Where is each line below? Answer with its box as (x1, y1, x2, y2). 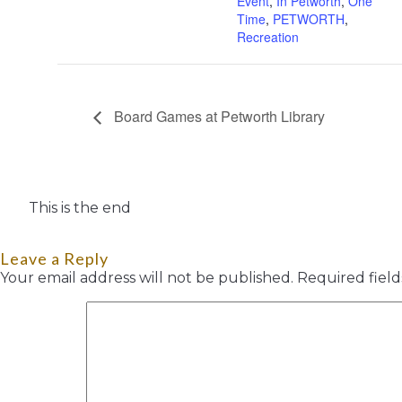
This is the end (29, 198, 131, 216)
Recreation (237, 28, 299, 47)
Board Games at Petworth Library (110, 106, 325, 127)
